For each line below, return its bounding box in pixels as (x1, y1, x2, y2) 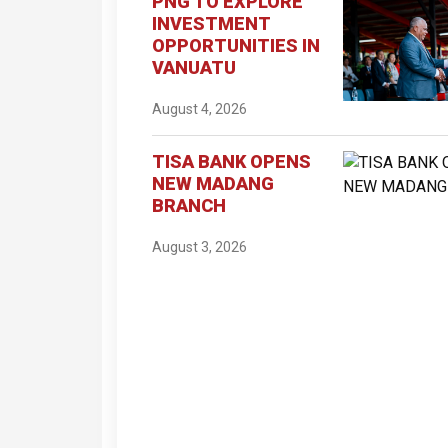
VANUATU (152, 56, 236, 78)
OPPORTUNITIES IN (152, 34, 320, 56)
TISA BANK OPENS (152, 150, 311, 172)
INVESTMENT (152, 12, 270, 34)
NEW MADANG (152, 172, 274, 194)
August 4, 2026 (152, 100, 247, 117)
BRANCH (152, 194, 226, 216)
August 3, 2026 (152, 238, 247, 255)
